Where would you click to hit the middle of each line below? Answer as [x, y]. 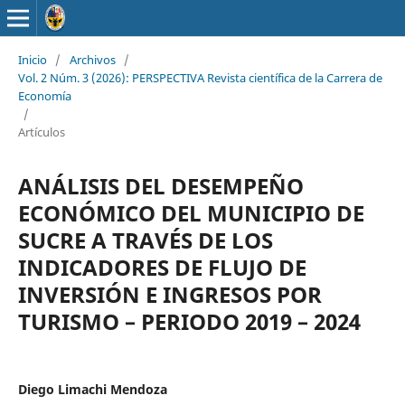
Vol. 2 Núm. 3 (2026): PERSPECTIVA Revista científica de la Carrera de [200, 77]
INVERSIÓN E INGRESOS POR [170, 294]
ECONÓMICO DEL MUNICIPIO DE [191, 212]
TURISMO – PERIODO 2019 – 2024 [189, 321]
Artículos [41, 132]
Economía [44, 95]
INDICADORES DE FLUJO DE [162, 267]
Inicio [32, 59]
